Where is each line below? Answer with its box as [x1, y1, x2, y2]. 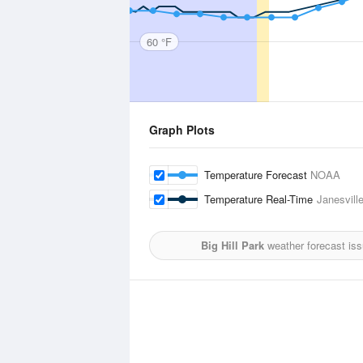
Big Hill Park [200, 237, 264, 253]
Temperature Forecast [204, 167, 310, 182]
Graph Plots [149, 122, 215, 138]
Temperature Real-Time [204, 191, 317, 207]
